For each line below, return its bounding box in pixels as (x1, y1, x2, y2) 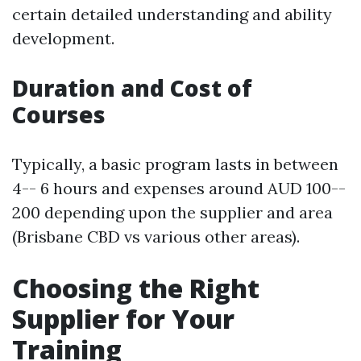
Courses (12, 99, 106, 130)
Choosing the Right (12, 271, 259, 305)
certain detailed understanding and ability (12, 4, 332, 24)
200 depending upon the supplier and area (12, 202, 333, 222)
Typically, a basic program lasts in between (12, 154, 338, 174)
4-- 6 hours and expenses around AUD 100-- (12, 178, 346, 198)
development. (12, 28, 114, 48)
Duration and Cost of (12, 73, 252, 103)
